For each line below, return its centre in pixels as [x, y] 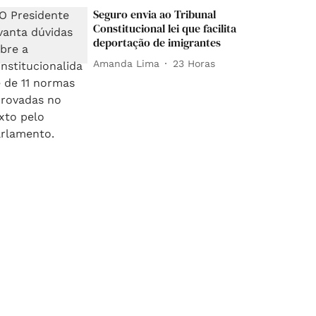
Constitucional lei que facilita [165, 29]
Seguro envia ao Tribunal [155, 14]
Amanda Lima [127, 63]
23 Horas [194, 63]
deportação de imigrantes [157, 43]
